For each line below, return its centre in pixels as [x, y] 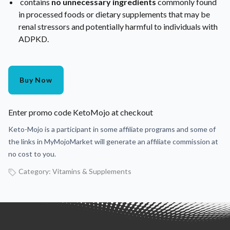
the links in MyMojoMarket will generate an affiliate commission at [113, 142]
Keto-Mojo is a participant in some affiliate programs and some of [112, 129]
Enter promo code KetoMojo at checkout [81, 112]
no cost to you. [32, 154]
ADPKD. [34, 39]
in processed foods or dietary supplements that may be [114, 14]
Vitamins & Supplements [92, 171]
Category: [35, 171]
